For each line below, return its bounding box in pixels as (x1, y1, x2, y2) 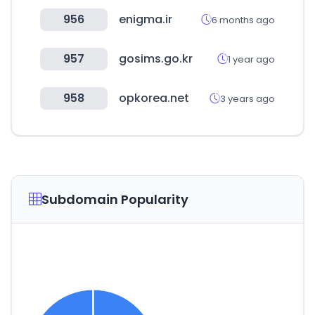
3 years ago (220, 91, 275, 105)
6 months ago (212, 13, 275, 27)
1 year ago (228, 52, 275, 66)
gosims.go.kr (119, 51, 193, 67)
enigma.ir (119, 11, 172, 27)
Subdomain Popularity (41, 191, 188, 208)
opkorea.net (119, 90, 189, 106)
